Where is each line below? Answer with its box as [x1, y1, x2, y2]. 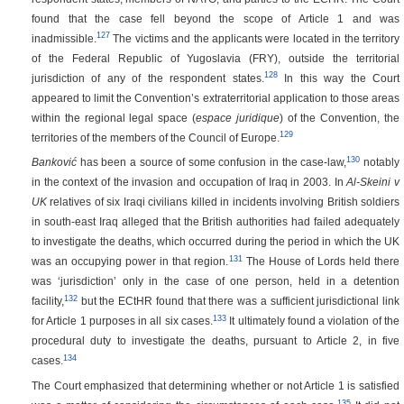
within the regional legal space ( [32, 111, 196, 124]
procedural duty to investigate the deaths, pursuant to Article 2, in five [32, 335, 399, 347]
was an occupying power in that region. [32, 255, 229, 268]
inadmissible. [32, 32, 96, 44]
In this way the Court [277, 71, 400, 84]
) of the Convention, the [279, 111, 400, 124]
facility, [32, 295, 64, 308]
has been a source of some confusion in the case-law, [77, 156, 347, 169]
